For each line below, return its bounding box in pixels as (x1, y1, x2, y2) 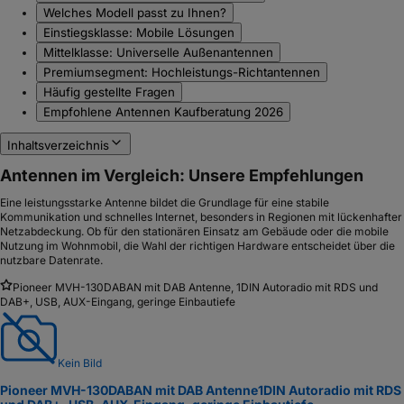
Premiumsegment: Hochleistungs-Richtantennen (43, 64, 320, 79)
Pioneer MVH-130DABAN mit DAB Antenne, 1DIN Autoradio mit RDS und (13, 280, 378, 295)
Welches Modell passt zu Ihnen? (43, 5, 226, 20)
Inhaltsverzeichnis (7, 137, 109, 152)
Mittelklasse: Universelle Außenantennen (43, 44, 273, 60)
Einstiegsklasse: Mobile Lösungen (43, 24, 234, 40)
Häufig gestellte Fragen (43, 84, 175, 99)
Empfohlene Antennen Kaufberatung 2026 (43, 104, 283, 119)
